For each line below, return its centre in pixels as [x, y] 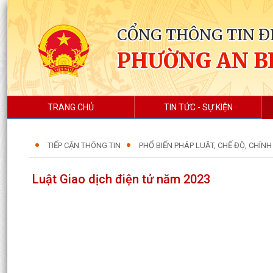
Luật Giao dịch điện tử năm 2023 [121, 179]
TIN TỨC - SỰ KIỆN [198, 107]
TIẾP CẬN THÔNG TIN [84, 145]
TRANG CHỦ [71, 107]
